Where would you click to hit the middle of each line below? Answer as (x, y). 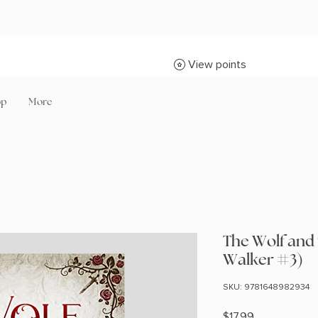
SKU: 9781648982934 (266, 287)
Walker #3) (263, 260)
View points (217, 65)
